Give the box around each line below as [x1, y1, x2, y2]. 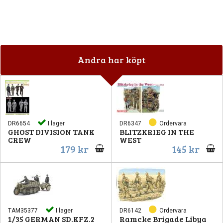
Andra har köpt [78, 53, 145, 66]
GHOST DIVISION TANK [8, 126, 95, 137]
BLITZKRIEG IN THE [119, 126, 194, 137]
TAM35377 [8, 207, 38, 214]
